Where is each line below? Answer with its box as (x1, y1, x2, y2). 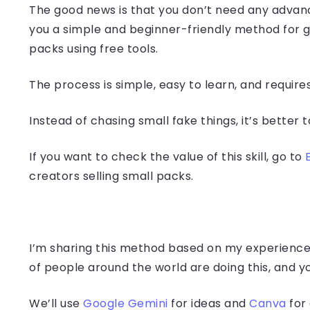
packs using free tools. (29, 41, 158, 57)
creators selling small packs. (29, 168, 194, 184)
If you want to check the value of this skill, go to (29, 149, 305, 165)
